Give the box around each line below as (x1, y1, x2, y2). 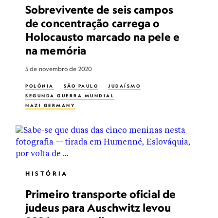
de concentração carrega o (25, 17, 160, 30)
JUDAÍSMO (108, 83, 141, 89)
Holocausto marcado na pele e (25, 30, 180, 43)
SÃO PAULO (63, 83, 98, 89)
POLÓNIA (25, 83, 54, 89)
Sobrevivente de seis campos (25, 3, 173, 16)
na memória (25, 44, 86, 57)
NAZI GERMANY (25, 103, 75, 108)
